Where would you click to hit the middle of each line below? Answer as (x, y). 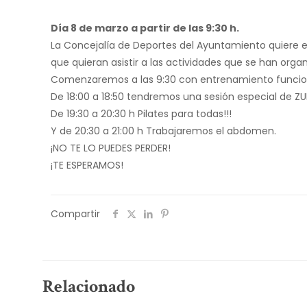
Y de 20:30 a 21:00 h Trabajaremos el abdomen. (164, 131)
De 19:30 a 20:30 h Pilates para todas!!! (142, 114)
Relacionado (89, 286)
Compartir (75, 214)
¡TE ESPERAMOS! (87, 165)
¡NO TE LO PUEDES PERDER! (111, 148)
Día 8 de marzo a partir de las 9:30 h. (145, 28)
